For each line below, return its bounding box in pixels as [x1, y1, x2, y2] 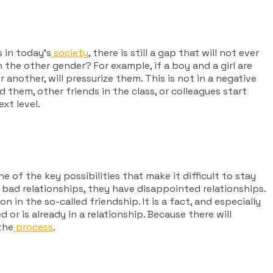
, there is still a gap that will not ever [88, 46, 259, 59]
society [54, 46, 88, 59]
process [16, 221, 53, 234]
